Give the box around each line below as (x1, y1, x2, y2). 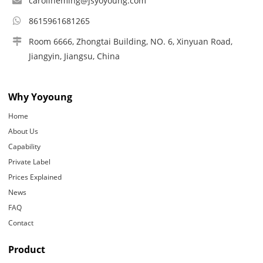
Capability (8, 141, 41, 151)
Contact (8, 217, 34, 228)
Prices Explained (8, 171, 62, 182)
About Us (8, 126, 39, 136)
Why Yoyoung (8, 90, 73, 103)
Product (8, 242, 46, 256)
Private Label (8, 156, 51, 167)
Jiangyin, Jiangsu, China (29, 50, 120, 62)
